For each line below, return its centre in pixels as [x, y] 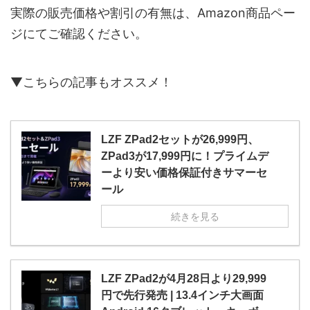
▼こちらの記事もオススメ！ [91, 82]
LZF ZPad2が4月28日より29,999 [184, 279]
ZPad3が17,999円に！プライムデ [185, 156]
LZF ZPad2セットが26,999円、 [180, 140]
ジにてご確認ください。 [79, 34]
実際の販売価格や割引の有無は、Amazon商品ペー [153, 13]
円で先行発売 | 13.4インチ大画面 [182, 295]
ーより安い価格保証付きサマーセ [184, 173]
